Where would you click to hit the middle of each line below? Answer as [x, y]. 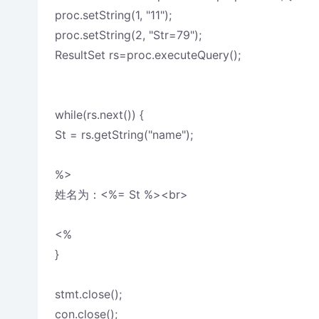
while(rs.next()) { [99, 115]
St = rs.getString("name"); [124, 135]
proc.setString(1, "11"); [113, 15]
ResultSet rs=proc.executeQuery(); [147, 55]
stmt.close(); [88, 294]
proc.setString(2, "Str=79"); [128, 35]
